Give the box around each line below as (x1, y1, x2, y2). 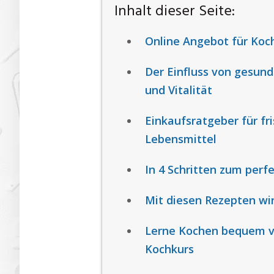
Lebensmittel (144, 131, 217, 147)
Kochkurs (144, 242, 194, 257)
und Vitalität (144, 83, 212, 98)
